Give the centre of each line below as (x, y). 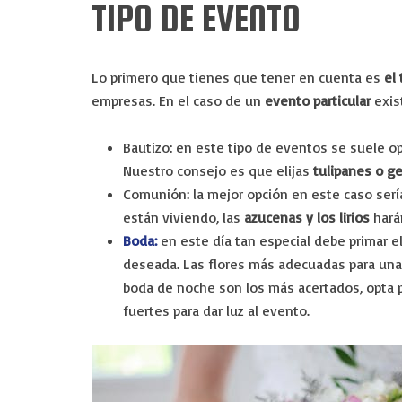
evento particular (318, 100)
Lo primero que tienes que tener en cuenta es (238, 77)
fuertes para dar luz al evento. (216, 310)
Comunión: (158, 194)
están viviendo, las (184, 217)
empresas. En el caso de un (178, 100)
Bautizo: (148, 147)
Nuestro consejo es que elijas (218, 170)
